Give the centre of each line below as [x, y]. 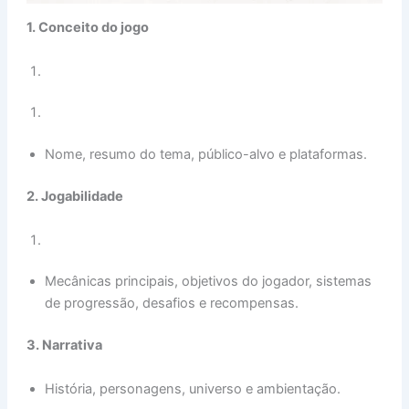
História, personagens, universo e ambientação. [193, 388]
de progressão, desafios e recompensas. [172, 304]
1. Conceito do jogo [88, 28]
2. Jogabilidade [75, 197]
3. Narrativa [65, 346]
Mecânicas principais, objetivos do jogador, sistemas [209, 282]
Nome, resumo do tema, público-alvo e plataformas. [206, 155]
